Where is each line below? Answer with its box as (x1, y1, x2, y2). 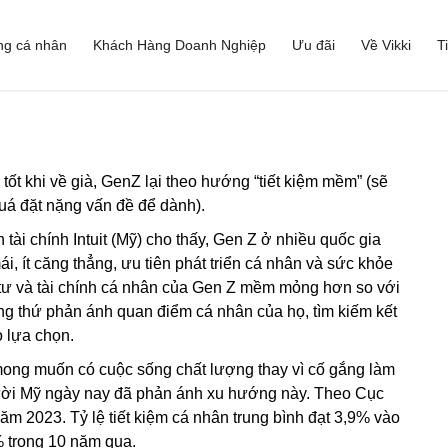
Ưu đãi (292, 37, 336, 53)
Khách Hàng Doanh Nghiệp (93, 37, 267, 53)
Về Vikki (361, 37, 412, 53)
